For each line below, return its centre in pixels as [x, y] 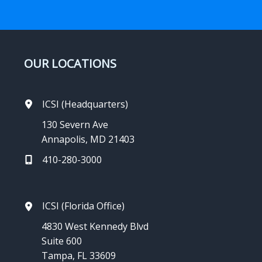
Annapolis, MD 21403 [88, 139]
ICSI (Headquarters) [85, 104]
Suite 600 [61, 241]
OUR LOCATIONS [70, 63]
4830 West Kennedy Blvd [95, 227]
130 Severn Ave [75, 124]
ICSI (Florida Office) [83, 206]
